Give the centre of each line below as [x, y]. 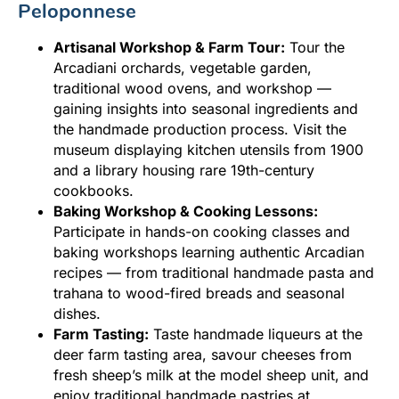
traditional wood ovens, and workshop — [192, 88]
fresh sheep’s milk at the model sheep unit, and [211, 375]
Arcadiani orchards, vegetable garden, [183, 67]
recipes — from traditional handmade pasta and [214, 272]
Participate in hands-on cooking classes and [202, 231]
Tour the [315, 47]
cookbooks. [94, 190]
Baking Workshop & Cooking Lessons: [186, 211]
